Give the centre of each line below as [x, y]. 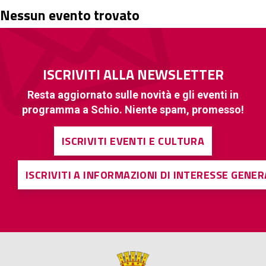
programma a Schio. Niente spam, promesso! [133, 109]
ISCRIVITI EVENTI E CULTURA [133, 141]
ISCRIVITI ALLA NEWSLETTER [133, 74]
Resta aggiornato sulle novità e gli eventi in [133, 94]
